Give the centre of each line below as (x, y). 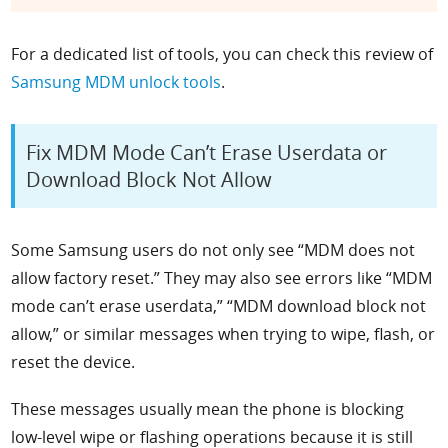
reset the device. (73, 362)
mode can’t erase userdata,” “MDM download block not (219, 306)
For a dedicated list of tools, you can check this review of (222, 53)
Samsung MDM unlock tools (116, 81)
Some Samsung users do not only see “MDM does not (213, 250)
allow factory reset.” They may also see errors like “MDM (222, 278)
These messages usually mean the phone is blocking (208, 408)
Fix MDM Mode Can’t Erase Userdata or (207, 153)
